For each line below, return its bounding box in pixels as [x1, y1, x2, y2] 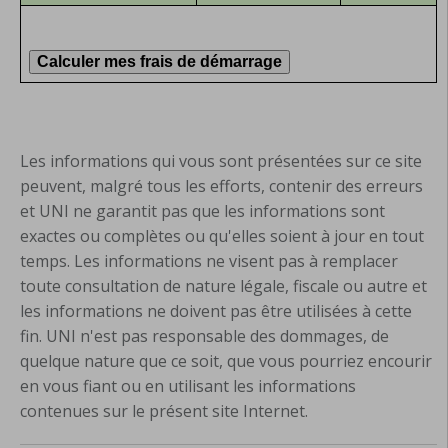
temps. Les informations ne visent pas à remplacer [20, 250, 398, 273]
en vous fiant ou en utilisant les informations [20, 375, 356, 398]
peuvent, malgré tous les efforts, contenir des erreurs [20, 175, 423, 198]
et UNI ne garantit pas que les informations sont [20, 200, 385, 223]
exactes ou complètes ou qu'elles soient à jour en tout [20, 225, 424, 248]
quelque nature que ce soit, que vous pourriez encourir [20, 350, 432, 373]
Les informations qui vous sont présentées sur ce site [20, 150, 422, 173]
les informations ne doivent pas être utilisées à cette [20, 300, 412, 323]
